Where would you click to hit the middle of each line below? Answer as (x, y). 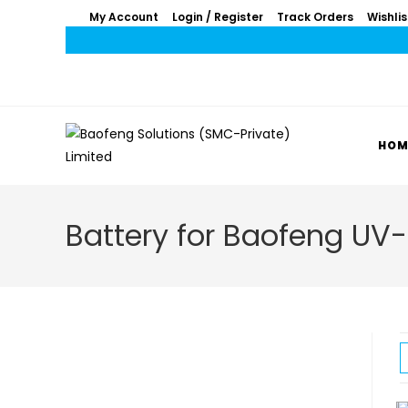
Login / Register (217, 17)
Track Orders (315, 17)
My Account (123, 17)
